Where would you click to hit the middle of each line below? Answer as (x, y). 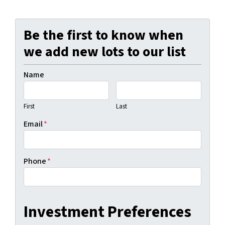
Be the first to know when (103, 35)
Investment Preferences (107, 212)
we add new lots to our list (105, 51)
